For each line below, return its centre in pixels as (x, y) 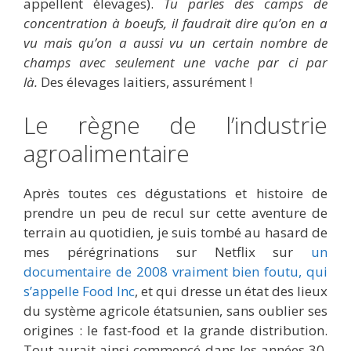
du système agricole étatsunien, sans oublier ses (175, 311)
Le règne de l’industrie (175, 125)
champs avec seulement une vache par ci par (175, 62)
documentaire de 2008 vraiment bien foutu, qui (175, 272)
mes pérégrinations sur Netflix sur (167, 252)
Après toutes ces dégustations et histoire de (175, 194)
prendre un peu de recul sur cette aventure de (175, 213)
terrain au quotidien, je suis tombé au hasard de (175, 233)
